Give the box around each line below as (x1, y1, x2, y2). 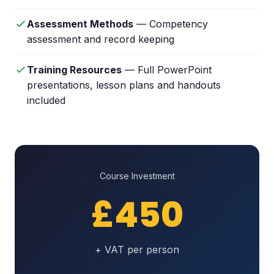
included (27, 94, 65, 107)
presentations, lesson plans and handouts (27, 79, 221, 92)
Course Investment (99, 171, 175, 182)
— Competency (133, 18, 208, 31)
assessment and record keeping (27, 33, 174, 46)
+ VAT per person (95, 243, 179, 256)
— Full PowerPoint (122, 64, 212, 76)
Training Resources (27, 64, 122, 76)
